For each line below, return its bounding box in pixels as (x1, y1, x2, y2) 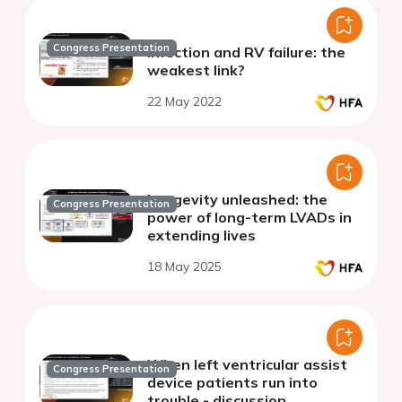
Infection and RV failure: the (147, 43, 345, 62)
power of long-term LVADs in (147, 208, 352, 227)
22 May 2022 (147, 93, 222, 110)
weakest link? (147, 61, 245, 80)
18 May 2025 (147, 258, 222, 275)
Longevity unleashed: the (147, 190, 328, 209)
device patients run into (147, 373, 318, 392)
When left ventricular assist (147, 355, 347, 374)
